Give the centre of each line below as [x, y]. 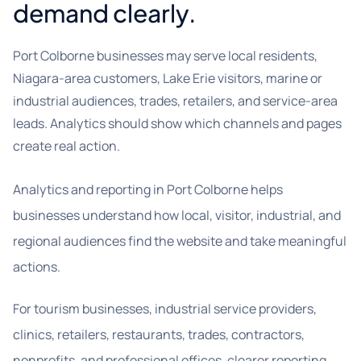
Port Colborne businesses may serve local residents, [165, 56]
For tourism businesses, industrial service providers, [165, 309]
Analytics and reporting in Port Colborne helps [148, 189]
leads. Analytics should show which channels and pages [177, 123]
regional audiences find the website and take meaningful [180, 241]
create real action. [66, 146]
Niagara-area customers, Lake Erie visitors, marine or [168, 78]
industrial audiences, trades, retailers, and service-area [175, 101]
